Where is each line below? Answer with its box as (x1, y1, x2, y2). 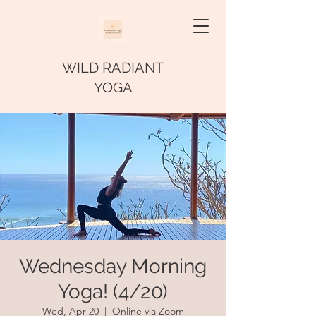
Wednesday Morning (19, 255, 207, 278)
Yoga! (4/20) (58, 280, 168, 303)
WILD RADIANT (62, 59, 164, 76)
